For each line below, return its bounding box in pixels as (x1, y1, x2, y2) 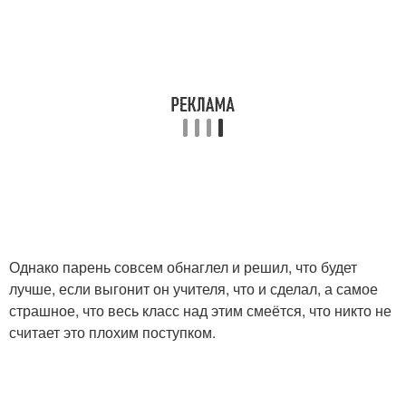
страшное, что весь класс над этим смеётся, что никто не (9, 300, 391, 321)
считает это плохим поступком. (9, 322, 216, 343)
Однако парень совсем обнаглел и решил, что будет (9, 256, 357, 277)
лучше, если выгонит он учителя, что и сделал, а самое (9, 278, 378, 299)
